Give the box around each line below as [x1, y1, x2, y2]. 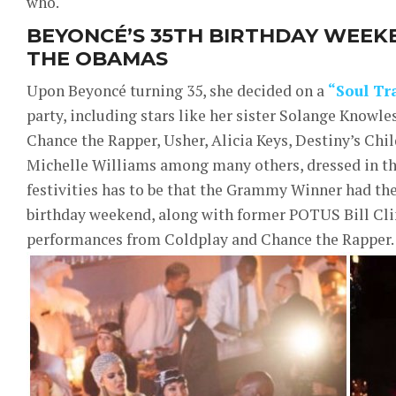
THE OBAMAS [27, 45, 168, 71]
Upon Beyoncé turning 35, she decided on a [27, 80, 328, 101]
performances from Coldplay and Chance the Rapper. [27, 228, 394, 249]
